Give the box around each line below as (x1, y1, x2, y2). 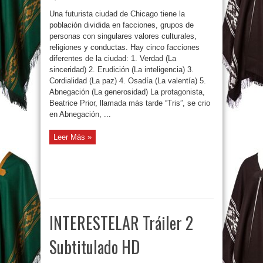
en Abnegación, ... (49, 110, 111, 119)
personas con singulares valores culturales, (49, 32, 197, 41)
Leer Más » (53, 133, 92, 141)
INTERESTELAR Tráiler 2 (49, 211, 193, 235)
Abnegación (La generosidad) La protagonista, (49, 87, 205, 96)
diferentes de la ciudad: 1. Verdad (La (49, 54, 176, 63)
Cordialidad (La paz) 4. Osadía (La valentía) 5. (49, 76, 206, 85)
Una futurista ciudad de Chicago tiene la (49, 9, 185, 18)
